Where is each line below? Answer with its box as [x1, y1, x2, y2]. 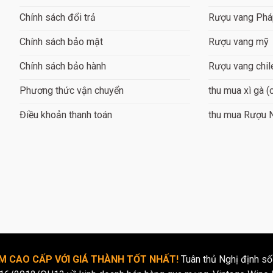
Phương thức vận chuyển [19, 85, 124, 97]
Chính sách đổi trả [19, 12, 96, 24]
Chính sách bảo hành [19, 60, 107, 73]
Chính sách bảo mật [19, 36, 104, 48]
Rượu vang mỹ [208, 36, 269, 48]
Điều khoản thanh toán [19, 109, 113, 121]
